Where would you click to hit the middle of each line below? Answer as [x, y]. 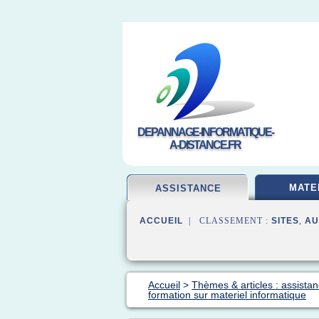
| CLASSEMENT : [227, 221]
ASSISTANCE [188, 188]
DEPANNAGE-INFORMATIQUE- [205, 132]
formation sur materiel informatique [227, 295]
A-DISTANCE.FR [205, 145]
